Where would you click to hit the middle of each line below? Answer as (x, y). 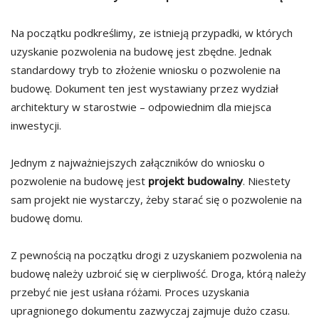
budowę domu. (47, 218)
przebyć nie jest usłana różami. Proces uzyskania (130, 292)
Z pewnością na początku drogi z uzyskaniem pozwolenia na (156, 255)
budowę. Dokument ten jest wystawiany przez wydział (145, 89)
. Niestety (267, 181)
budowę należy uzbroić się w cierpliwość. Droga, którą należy (158, 274)
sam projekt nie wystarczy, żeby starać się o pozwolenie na (156, 200)
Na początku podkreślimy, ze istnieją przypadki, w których (152, 33)
